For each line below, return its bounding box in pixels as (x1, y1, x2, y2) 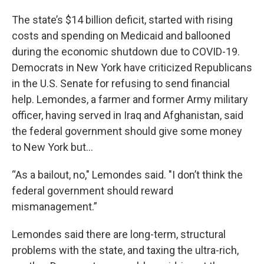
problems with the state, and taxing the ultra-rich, (12, 244, 239, 257)
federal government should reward (12, 184, 173, 197)
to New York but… (12, 141, 93, 154)
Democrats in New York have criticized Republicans (12, 61, 252, 74)
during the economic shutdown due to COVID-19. (12, 45, 240, 58)
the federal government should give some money (12, 125, 242, 138)
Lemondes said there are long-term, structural (12, 228, 226, 241)
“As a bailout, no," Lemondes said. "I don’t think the (12, 169, 243, 181)
